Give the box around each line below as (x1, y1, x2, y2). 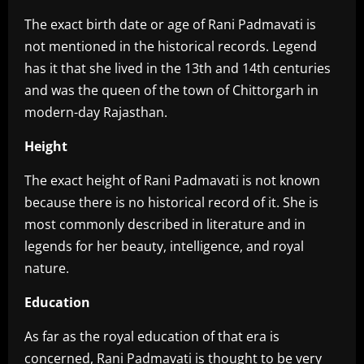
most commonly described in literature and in (24, 215, 305, 234)
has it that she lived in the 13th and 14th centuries (24, 59, 331, 78)
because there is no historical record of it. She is (24, 193, 318, 212)
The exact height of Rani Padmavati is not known (24, 171, 320, 190)
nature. (24, 259, 69, 278)
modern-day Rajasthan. (24, 103, 167, 122)
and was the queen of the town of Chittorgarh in (24, 81, 318, 100)
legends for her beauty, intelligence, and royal (24, 237, 304, 256)
